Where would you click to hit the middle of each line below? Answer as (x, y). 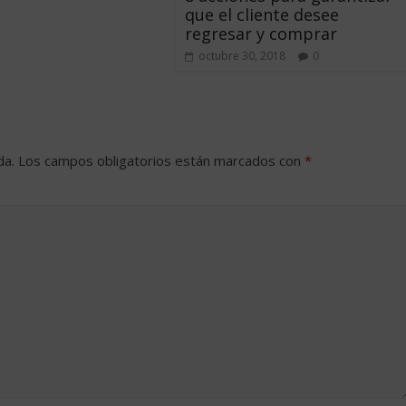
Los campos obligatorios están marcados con (161, 160)
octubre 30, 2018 (242, 55)
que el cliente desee (262, 14)
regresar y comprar (261, 33)
